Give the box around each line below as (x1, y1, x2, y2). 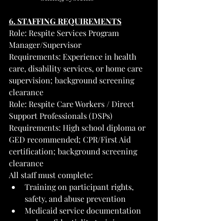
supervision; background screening (9, 74, 136, 85)
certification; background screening (9, 146, 139, 156)
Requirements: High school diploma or (9, 122, 147, 133)
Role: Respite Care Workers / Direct (9, 98, 136, 109)
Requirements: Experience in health (9, 51, 138, 62)
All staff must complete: (9, 169, 93, 180)
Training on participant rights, (25, 181, 136, 192)
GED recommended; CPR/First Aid (9, 134, 133, 145)
